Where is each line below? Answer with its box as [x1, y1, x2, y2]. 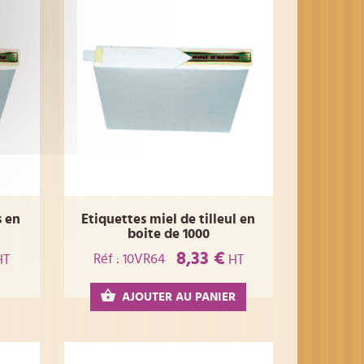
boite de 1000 [127, 226, 210, 240]
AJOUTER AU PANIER [122, 291, 236, 304]
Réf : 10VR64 [93, 251, 165, 266]
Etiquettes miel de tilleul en [81, 211, 256, 226]
